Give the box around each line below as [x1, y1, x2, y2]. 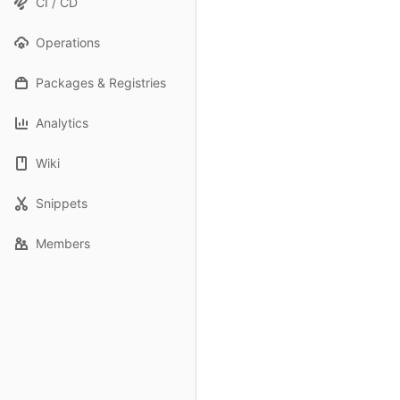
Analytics [36, 115, 88, 130]
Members [36, 236, 90, 251]
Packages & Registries [36, 75, 166, 90]
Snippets [36, 196, 87, 211]
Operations [36, 35, 100, 50]
